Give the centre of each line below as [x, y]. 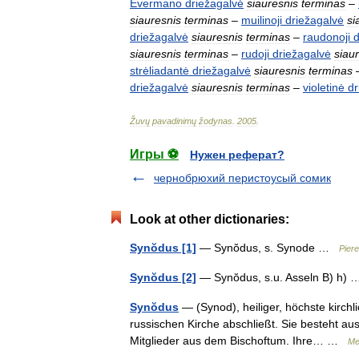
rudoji [255, 54]
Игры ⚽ [154, 154]
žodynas [216, 121]
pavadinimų [174, 121]
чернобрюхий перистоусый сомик [242, 178]
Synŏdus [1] [163, 248]
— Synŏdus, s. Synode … [268, 248]
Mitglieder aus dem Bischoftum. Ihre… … [239, 341]
